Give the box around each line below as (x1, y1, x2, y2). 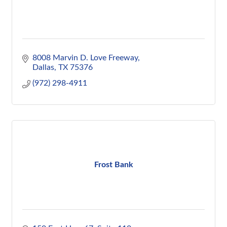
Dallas (32, 63, 54, 71)
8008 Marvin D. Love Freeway (32, 54, 138, 62)
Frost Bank (94, 161, 133, 169)
